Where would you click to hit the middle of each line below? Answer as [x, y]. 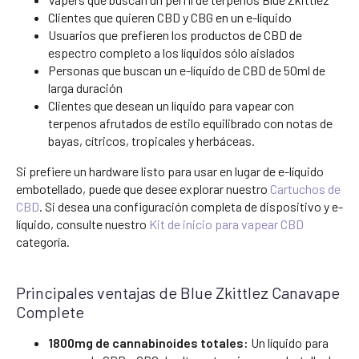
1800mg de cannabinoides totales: [148, 342]
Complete [50, 311]
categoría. [43, 241]
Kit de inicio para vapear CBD [226, 224]
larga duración [85, 87]
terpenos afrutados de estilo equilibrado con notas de [190, 123]
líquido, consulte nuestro [83, 224]
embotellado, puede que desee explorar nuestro [143, 188]
